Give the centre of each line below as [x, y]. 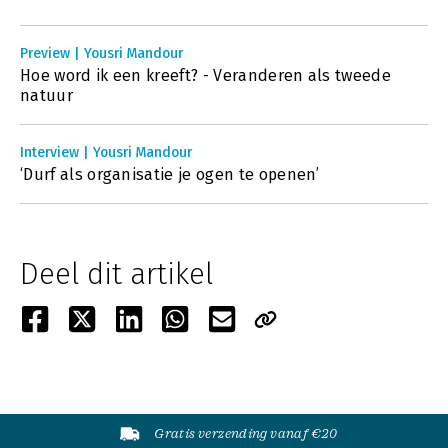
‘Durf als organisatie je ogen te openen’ [170, 174]
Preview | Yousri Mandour [101, 53]
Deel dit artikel [116, 274]
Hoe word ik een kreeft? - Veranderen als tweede [206, 75]
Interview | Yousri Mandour [106, 152]
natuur [46, 95]
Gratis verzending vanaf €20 [246, 433]
